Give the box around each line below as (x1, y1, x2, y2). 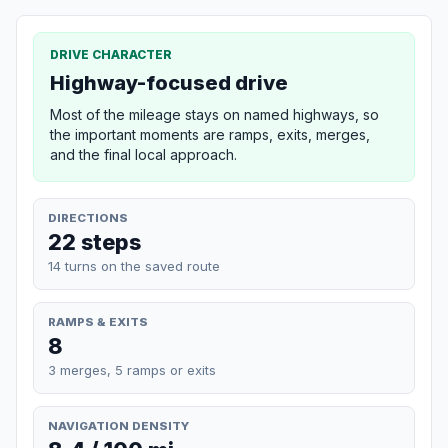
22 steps (48, 228, 141, 255)
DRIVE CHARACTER (50, 46, 172, 62)
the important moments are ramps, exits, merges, (50, 125, 370, 143)
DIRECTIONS (48, 210, 128, 225)
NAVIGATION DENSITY (48, 418, 189, 433)
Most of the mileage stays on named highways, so (50, 105, 379, 123)
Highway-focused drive (50, 70, 288, 95)
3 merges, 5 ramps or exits (48, 361, 216, 378)
